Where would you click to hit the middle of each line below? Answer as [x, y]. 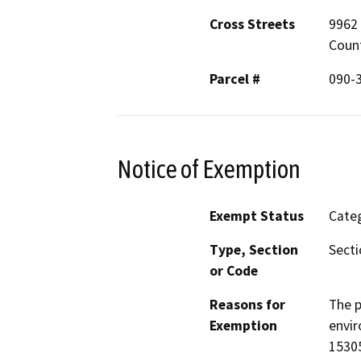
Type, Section [254, 250]
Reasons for [247, 305]
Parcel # [235, 79]
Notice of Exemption [209, 169]
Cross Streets [252, 24]
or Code [234, 271]
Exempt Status [257, 216]
